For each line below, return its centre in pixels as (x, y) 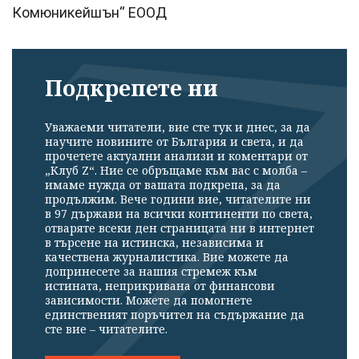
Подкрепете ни (131, 88)
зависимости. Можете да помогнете (149, 300)
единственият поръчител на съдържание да (175, 314)
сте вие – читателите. (106, 329)
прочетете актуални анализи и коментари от (176, 155)
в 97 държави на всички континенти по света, (179, 213)
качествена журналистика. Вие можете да (167, 256)
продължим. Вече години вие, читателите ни (178, 199)
